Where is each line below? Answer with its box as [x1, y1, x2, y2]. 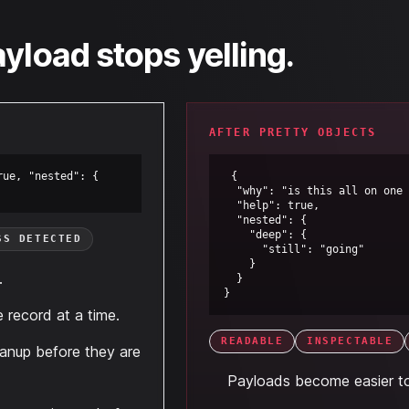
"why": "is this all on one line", [224, 184, 236, 197]
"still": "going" [224, 243, 262, 256]
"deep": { [224, 228, 249, 241]
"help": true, [224, 199, 236, 212]
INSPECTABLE [307, 335, 393, 347]
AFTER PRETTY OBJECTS [209, 126, 377, 139]
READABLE [221, 335, 284, 347]
